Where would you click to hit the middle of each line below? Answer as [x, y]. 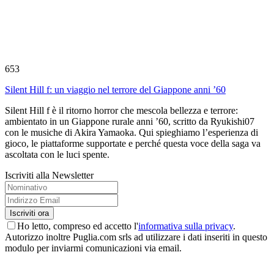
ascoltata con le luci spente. [57, 154]
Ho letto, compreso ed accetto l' [78, 226]
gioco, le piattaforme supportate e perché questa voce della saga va [133, 143]
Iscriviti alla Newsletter [49, 175]
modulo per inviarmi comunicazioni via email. [93, 248]
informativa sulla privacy [186, 226]
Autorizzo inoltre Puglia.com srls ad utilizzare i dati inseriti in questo [136, 237]
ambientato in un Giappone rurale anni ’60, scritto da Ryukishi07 [130, 121]
